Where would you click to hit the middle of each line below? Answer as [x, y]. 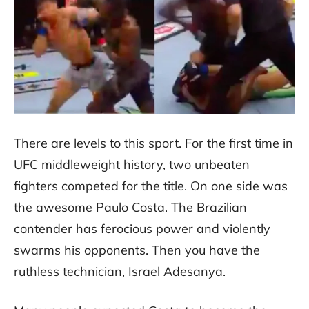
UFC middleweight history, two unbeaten [132, 165]
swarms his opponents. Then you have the [137, 250]
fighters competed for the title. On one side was [151, 186]
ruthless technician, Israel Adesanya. [120, 272]
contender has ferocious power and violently [142, 229]
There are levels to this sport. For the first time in [153, 143]
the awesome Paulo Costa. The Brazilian [130, 208]
